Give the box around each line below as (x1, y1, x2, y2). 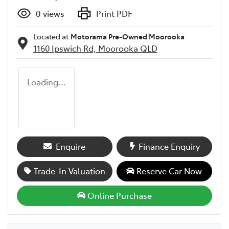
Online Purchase (87, 189, 152, 201)
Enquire (56, 140, 86, 152)
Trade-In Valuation (34, 165, 106, 176)
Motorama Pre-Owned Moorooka (71, 31, 185, 41)
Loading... (27, 76, 66, 87)
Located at (33, 31, 68, 41)
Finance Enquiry (139, 140, 200, 152)
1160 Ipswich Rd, (33, 42, 98, 54)
